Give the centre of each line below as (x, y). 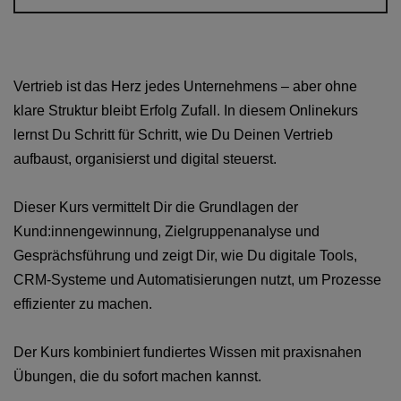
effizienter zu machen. (83, 304)
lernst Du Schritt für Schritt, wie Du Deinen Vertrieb (173, 135)
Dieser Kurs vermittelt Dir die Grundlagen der (156, 207)
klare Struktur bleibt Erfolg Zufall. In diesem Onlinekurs (186, 111)
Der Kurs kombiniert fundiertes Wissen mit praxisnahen (188, 352)
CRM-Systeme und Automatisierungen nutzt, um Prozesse (197, 280)
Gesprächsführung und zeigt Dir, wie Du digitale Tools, (185, 256)
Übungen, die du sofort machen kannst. (137, 376)
